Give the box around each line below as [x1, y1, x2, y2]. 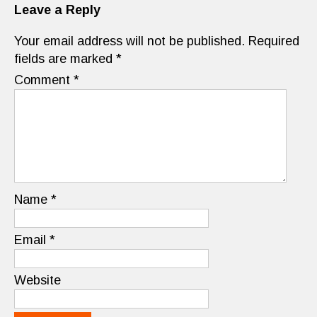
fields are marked [14, 52, 116, 66]
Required [248, 34, 299, 48]
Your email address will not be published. [14, 34, 245, 48]
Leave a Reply [14, 3, 100, 17]
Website [14, 273, 61, 287]
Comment [14, 73, 74, 87]
